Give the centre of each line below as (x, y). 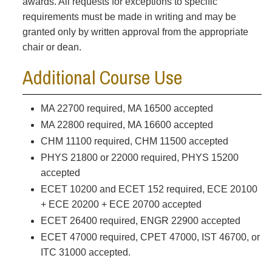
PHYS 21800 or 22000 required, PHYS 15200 (140, 157)
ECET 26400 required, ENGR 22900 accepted (141, 220)
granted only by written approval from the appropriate (135, 32)
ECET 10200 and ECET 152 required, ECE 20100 (149, 189)
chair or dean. (53, 47)
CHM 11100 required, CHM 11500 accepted (134, 141)
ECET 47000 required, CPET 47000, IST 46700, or (150, 237)
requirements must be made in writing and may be (129, 16)
